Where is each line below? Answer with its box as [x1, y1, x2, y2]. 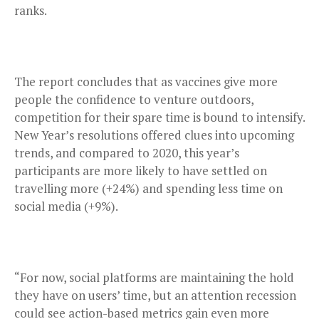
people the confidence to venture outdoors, [14, 90, 253, 108]
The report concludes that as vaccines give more [14, 73, 278, 90]
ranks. [14, 1, 47, 19]
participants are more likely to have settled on [14, 162, 267, 179]
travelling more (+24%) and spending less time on [14, 179, 283, 197]
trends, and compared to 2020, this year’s [14, 144, 239, 161]
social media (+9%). [14, 197, 118, 214]
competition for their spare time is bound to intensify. [14, 108, 305, 125]
